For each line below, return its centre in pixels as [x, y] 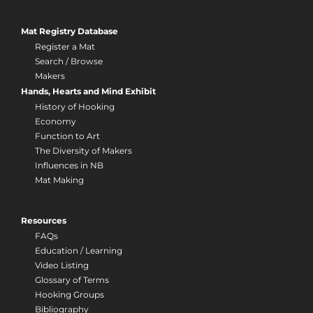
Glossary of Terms [72, 280]
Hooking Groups [69, 295]
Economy [55, 122]
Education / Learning [78, 251]
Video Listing [61, 265]
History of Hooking [74, 107]
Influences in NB [69, 166]
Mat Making [59, 180]
